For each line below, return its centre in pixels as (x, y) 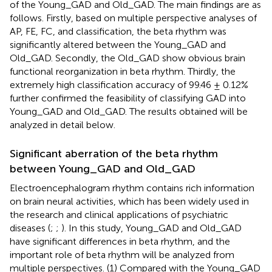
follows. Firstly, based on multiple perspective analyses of (133, 18)
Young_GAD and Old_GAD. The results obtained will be (129, 111)
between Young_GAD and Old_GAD (103, 168)
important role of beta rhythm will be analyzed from (122, 254)
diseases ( (30, 228)
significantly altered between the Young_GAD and (118, 44)
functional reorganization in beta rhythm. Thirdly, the (123, 71)
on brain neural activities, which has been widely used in (129, 201)
